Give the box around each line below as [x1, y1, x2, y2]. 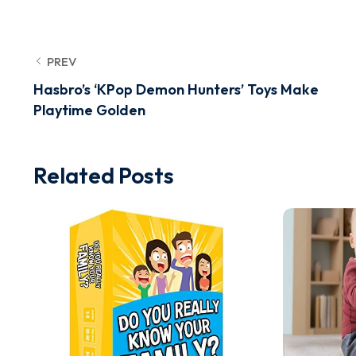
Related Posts [33, 161, 174, 189]
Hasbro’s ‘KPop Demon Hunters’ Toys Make [33, 80, 319, 99]
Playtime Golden [33, 101, 145, 119]
